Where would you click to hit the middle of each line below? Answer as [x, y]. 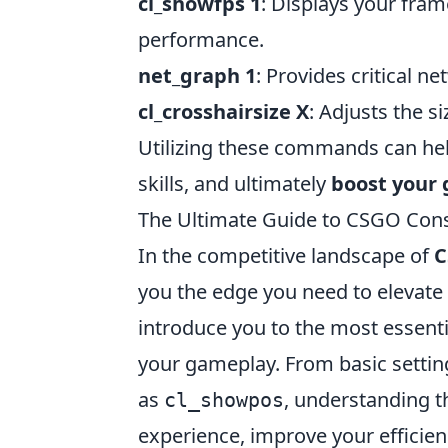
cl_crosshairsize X [223, 111]
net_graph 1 [197, 75]
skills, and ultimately [234, 183]
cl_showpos [224, 400]
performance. [201, 39]
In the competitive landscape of [286, 255]
